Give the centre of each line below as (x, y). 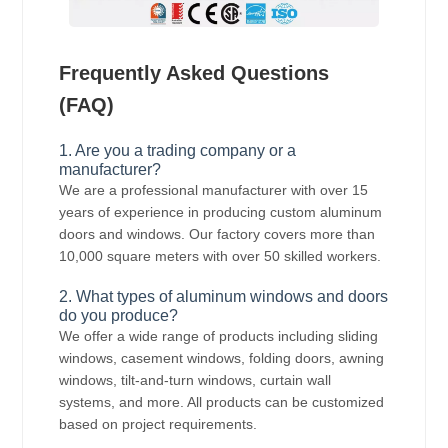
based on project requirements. (158, 423)
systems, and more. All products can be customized (222, 401)
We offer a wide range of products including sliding (219, 335)
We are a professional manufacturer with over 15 (214, 189)
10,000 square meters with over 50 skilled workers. (220, 255)
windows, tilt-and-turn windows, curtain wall (195, 379)
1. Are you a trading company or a (178, 149)
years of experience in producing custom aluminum (221, 211)
